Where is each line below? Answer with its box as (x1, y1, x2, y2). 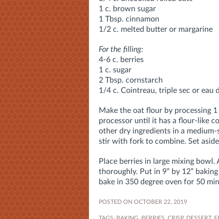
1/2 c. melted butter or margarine (99, 25, 213, 33)
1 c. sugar (99, 66, 131, 74)
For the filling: (99, 45, 143, 53)
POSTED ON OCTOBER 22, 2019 (99, 198, 187, 205)
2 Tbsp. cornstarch (99, 76, 163, 84)
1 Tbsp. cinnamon (99, 15, 159, 23)
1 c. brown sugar (99, 4, 156, 13)
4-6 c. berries (99, 55, 144, 64)
